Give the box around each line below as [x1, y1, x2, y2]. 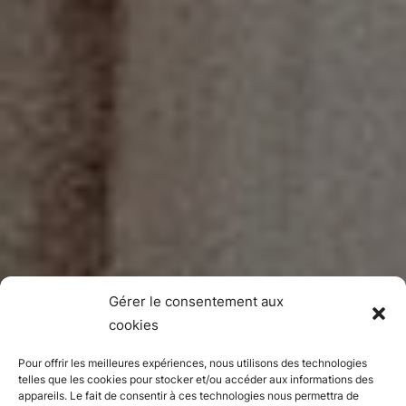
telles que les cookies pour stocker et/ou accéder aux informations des [18, 372, 373, 386]
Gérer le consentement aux [109, 293, 284, 310]
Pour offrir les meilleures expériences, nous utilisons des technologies [18, 356, 367, 370]
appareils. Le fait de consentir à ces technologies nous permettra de [18, 389, 359, 402]
